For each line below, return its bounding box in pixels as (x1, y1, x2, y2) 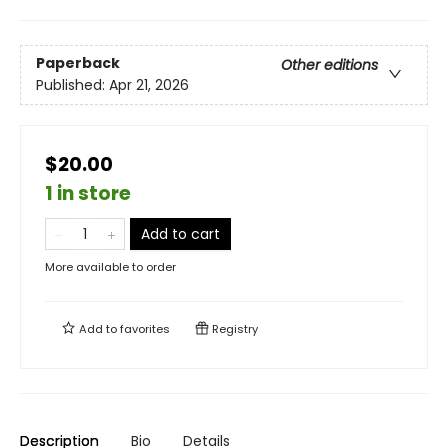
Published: (36, 75, 109, 96)
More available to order (45, 259, 176, 275)
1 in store (45, 180, 131, 207)
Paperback (36, 53, 120, 74)
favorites (120, 321, 170, 337)
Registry (209, 321, 258, 337)
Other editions (281, 55, 378, 76)
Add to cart (141, 224, 220, 244)
